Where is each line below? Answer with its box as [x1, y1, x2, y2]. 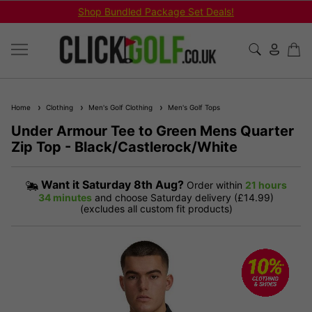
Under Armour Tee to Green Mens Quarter [11, 122, 294, 139]
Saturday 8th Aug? [81, 177, 184, 192]
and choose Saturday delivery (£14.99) [95, 191, 274, 203]
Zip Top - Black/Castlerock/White [11, 138, 237, 155]
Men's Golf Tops [164, 102, 220, 111]
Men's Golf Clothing [84, 102, 153, 111]
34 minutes [38, 191, 92, 203]
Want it [40, 177, 82, 192]
